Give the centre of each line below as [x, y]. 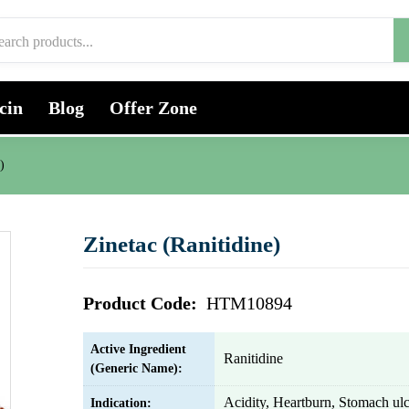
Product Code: [142, 303]
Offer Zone [153, 108]
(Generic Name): [136, 368]
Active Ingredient [138, 349]
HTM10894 [249, 303]
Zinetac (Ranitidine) [182, 244]
